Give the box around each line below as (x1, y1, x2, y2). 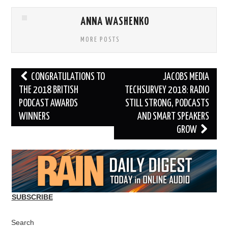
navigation (11, 84, 55, 97)
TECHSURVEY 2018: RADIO (124, 85, 209, 96)
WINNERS (19, 112, 50, 122)
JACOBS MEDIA (162, 72, 209, 82)
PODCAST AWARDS (19, 99, 78, 109)
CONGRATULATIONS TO (30, 72, 105, 82)
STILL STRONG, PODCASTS (125, 99, 209, 109)
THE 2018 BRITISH (19, 85, 79, 96)
